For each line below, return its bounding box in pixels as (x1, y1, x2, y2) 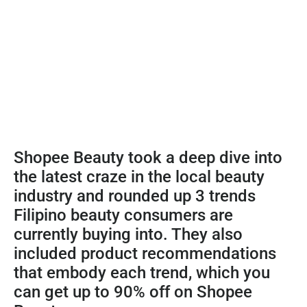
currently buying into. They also (14, 225, 243, 245)
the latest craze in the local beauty (14, 167, 265, 187)
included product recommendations (14, 244, 276, 264)
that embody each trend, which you (14, 263, 270, 283)
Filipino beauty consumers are (14, 206, 233, 225)
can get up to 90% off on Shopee (14, 282, 252, 302)
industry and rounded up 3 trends (14, 186, 256, 206)
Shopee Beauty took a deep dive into (14, 148, 282, 168)
